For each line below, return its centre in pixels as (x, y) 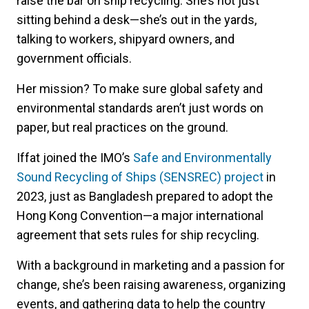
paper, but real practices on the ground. (122, 128)
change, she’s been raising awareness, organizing (151, 285)
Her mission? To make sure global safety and (140, 89)
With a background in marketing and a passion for (151, 266)
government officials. (74, 59)
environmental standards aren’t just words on (140, 108)
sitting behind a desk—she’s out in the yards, (137, 20)
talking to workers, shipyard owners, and (126, 39)
